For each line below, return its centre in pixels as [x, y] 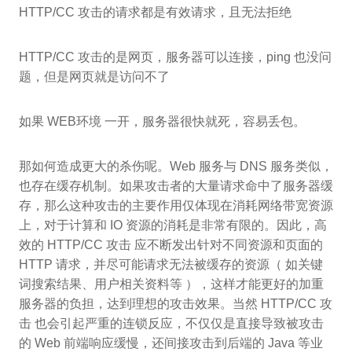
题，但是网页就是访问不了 [94, 77]
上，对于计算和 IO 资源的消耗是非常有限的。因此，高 [173, 225]
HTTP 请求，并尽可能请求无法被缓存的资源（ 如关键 [171, 265]
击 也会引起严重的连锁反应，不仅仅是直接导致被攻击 [171, 324]
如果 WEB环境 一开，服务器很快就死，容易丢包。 [162, 122]
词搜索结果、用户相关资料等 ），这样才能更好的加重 [171, 284]
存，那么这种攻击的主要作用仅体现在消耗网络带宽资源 [176, 206]
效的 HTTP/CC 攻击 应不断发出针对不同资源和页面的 [171, 245]
